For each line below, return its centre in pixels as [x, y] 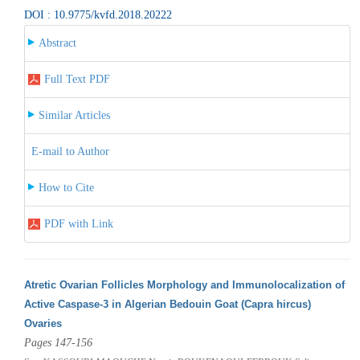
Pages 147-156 [58, 342]
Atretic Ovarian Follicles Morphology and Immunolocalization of [184, 284]
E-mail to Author [70, 151]
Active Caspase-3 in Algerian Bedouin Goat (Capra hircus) [167, 304]
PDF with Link [78, 223]
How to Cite [66, 187]
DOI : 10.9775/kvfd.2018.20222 [98, 14]
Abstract [57, 43]
